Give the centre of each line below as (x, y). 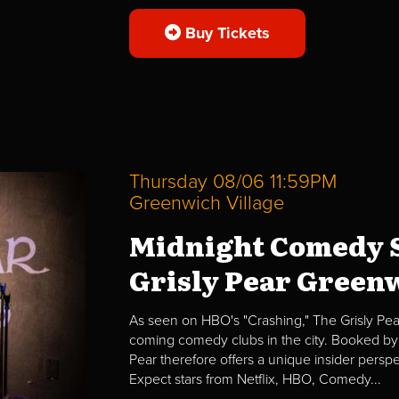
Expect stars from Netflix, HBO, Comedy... (255, 379)
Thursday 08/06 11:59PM (232, 181)
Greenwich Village (206, 203)
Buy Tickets (225, 33)
